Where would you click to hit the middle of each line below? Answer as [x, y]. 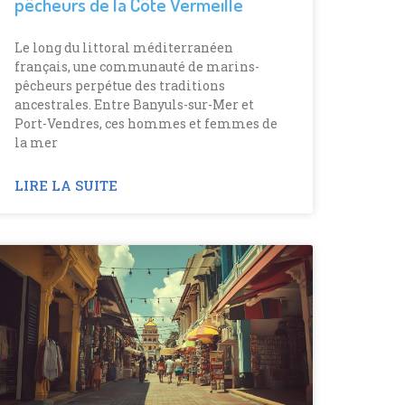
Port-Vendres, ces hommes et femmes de [146, 123]
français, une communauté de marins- [137, 66]
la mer [36, 142]
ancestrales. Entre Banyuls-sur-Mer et [134, 104]
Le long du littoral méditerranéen [124, 47]
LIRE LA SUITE [66, 185]
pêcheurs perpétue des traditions [120, 85]
